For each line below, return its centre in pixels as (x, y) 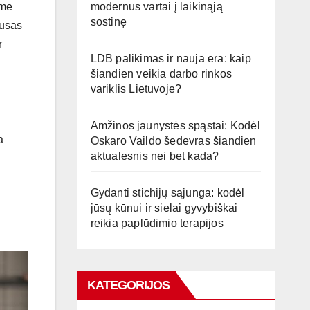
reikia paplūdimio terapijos (157, 223)
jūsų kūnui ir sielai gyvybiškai (164, 208)
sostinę (108, 22)
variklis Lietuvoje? (136, 89)
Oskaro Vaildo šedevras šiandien (173, 141)
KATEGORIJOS (128, 285)
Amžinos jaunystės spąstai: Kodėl (175, 126)
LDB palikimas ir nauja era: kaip (171, 58)
